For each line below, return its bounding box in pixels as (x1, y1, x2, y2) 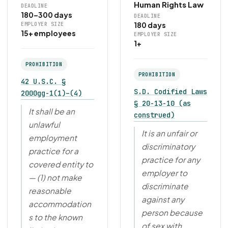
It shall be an (28, 106, 75, 116)
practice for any (141, 155, 200, 164)
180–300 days (21, 10, 72, 19)
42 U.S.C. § (21, 77, 66, 86)
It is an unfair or (141, 128, 197, 138)
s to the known (28, 212, 82, 222)
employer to (141, 168, 187, 178)
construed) (134, 110, 175, 120)
